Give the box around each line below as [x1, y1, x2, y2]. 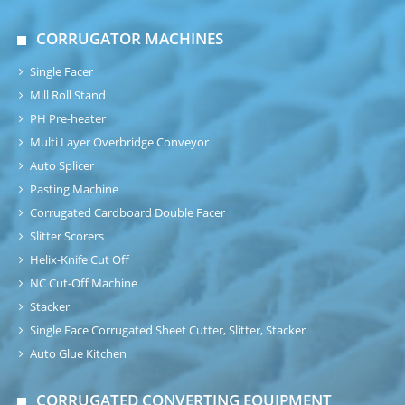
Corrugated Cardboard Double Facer [30, 205, 226, 221]
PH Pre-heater [30, 111, 107, 127]
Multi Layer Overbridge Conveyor [30, 135, 210, 151]
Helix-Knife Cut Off [30, 252, 130, 268]
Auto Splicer [30, 158, 95, 174]
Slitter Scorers [30, 229, 105, 245]
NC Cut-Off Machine [30, 276, 138, 292]
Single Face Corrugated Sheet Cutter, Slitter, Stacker [30, 323, 306, 339]
